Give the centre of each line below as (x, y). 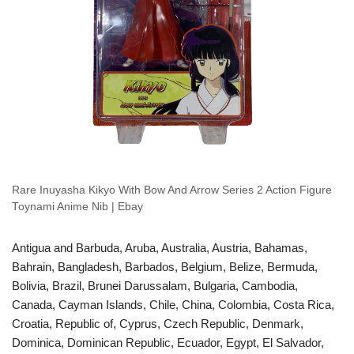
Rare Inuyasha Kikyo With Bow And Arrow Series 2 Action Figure (172, 190)
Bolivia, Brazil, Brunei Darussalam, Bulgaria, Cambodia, (155, 286)
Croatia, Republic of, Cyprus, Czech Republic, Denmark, (158, 324)
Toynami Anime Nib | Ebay (77, 207)
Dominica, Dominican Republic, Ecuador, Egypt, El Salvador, (168, 343)
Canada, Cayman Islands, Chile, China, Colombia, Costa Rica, (173, 305)
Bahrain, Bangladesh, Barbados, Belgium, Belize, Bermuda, (165, 267)
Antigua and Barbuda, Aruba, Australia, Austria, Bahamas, (160, 248)
